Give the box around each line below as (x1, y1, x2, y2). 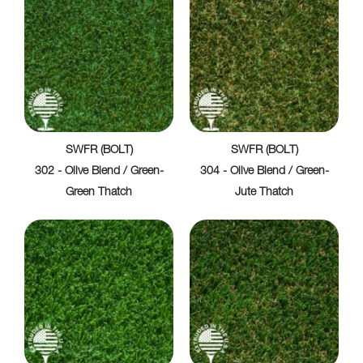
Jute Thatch (235, 186, 293, 199)
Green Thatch (66, 186, 132, 199)
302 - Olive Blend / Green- (34, 165, 164, 177)
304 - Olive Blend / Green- (199, 165, 329, 177)
